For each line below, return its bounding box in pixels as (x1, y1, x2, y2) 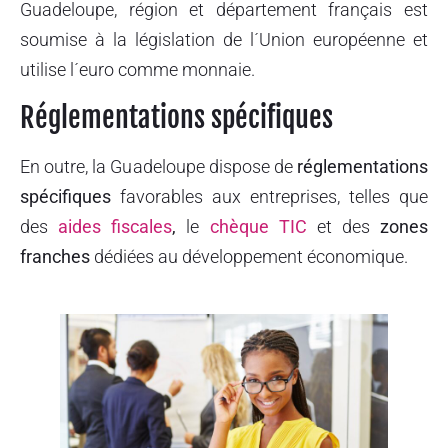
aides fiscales (58, 215, 173, 237)
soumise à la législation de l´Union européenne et (20, 29, 428, 51)
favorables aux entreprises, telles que (111, 185, 428, 207)
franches (20, 245, 90, 267)
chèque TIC (209, 215, 307, 237)
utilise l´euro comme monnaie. (20, 59, 259, 81)
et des (306, 215, 380, 237)
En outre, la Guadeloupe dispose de (20, 155, 297, 177)
